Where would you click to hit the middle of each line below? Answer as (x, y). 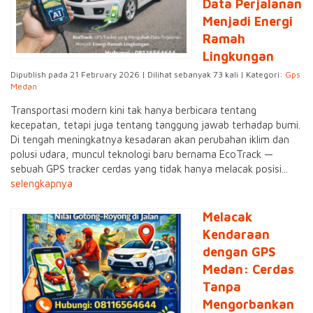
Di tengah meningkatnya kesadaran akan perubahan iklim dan (150, 140)
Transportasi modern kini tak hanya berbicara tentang (133, 110)
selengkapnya (42, 184)
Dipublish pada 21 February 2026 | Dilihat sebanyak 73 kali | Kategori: (148, 75)
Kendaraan (236, 235)
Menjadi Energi (248, 22)
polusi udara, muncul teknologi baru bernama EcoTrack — (142, 154)
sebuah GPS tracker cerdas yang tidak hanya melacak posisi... (149, 169)
